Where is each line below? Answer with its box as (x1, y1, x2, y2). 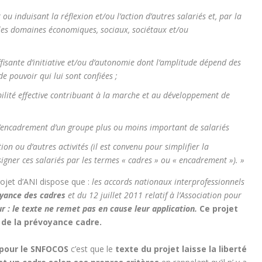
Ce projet (199, 203, 238, 215)
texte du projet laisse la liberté (115, 243, 247, 254)
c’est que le (68, 243, 115, 254)
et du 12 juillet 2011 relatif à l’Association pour (67, 189, 242, 201)
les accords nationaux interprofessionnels (91, 176, 244, 188)
